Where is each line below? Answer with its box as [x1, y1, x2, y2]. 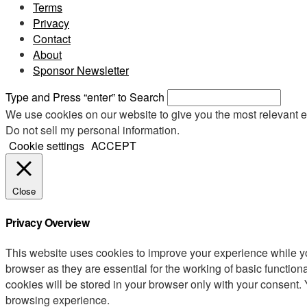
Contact [33, 31, 71, 47]
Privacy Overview [5, 214, 90, 230]
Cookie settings [9, 138, 84, 154]
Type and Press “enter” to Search [5, 89, 164, 106]
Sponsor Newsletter [33, 62, 129, 79]
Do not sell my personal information [5, 122, 177, 138]
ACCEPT [91, 138, 136, 154]
